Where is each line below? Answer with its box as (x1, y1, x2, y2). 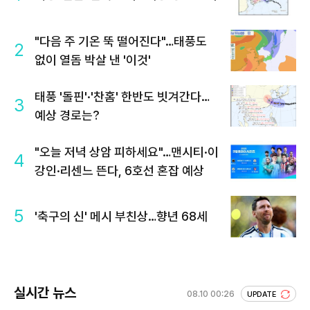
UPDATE (247, 289, 278, 299)
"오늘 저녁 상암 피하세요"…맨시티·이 (35, 144, 219, 159)
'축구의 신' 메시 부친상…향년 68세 (35, 209, 208, 224)
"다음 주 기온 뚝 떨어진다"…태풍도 (35, 33, 207, 48)
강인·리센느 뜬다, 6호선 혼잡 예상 (35, 163, 204, 178)
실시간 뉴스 (14, 284, 76, 301)
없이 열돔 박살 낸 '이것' (35, 52, 151, 67)
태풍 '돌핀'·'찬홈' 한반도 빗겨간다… (35, 89, 210, 104)
